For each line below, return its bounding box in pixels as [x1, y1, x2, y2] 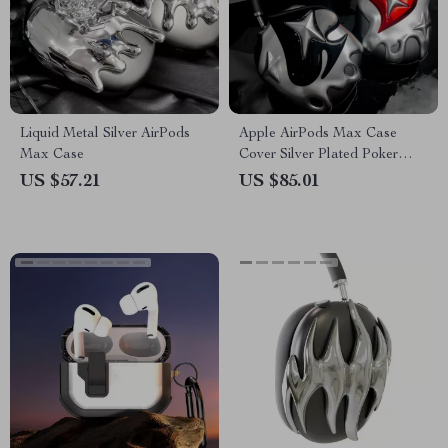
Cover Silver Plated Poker [239, 148, 398, 162]
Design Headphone [239, 169, 357, 183]
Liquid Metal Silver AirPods [20, 127, 190, 141]
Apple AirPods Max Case [239, 127, 397, 141]
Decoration [239, 190, 308, 204]
